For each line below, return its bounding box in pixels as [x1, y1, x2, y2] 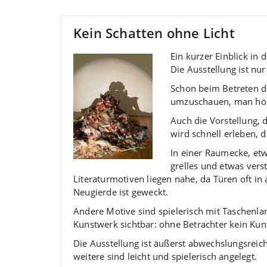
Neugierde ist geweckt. [73, 185, 169, 198]
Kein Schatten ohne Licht [73, 23, 235, 42]
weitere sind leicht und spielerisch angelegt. [73, 250, 257, 262]
